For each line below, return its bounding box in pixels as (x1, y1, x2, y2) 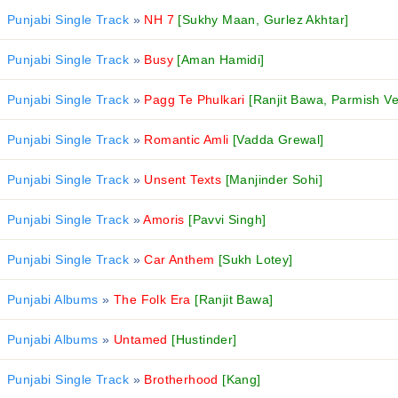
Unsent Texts (139, 172, 226, 187)
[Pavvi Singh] (188, 212, 267, 227)
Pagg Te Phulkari (139, 92, 250, 107)
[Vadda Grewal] (233, 132, 324, 147)
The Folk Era (109, 292, 195, 306)
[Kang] (222, 372, 261, 386)
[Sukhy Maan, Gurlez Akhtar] (178, 12, 349, 27)
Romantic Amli (139, 132, 234, 147)
